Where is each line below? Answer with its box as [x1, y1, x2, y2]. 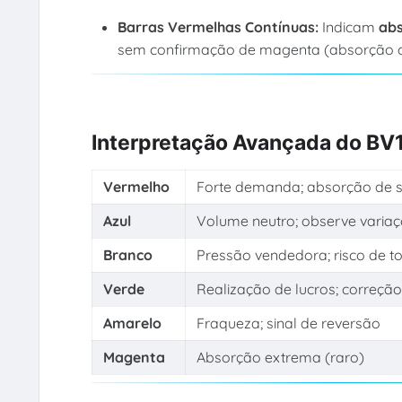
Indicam [322, 17, 380, 36]
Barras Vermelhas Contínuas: [118, 17, 323, 36]
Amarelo [102, 313, 162, 332]
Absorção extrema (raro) [196, 347, 364, 366]
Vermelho [102, 177, 170, 196]
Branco [102, 245, 153, 264]
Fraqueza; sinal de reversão [196, 313, 380, 332]
